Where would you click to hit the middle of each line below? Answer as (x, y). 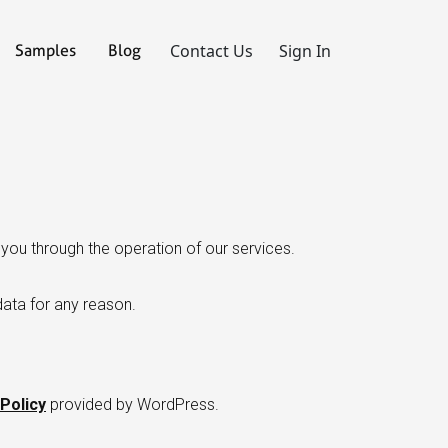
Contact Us (211, 51)
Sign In (305, 51)
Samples (45, 50)
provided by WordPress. (132, 404)
